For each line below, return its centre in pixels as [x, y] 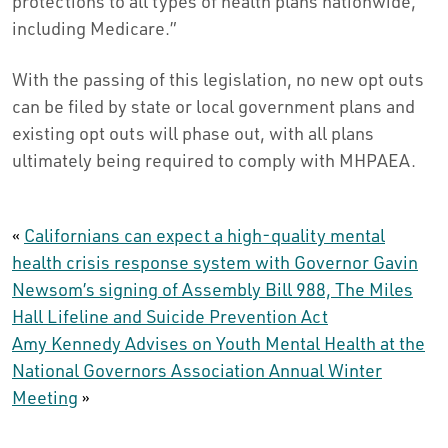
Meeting [45, 397]
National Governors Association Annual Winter [197, 370]
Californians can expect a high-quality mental [204, 235]
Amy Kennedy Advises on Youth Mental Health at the [218, 343]
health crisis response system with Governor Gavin [215, 262]
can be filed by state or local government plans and [213, 106]
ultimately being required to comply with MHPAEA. [214, 160]
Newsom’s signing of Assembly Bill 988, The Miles [212, 289]
